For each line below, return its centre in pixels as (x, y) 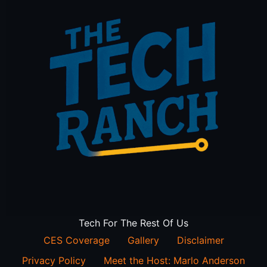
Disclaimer (200, 240)
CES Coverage (76, 240)
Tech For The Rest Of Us (133, 223)
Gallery (143, 240)
